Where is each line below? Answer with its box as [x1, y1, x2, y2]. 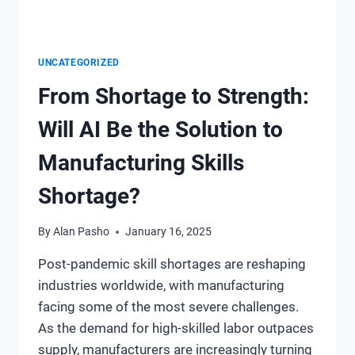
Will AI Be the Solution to [38, 116, 283, 143]
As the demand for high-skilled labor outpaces [38, 320, 314, 337]
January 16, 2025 [125, 225, 212, 239]
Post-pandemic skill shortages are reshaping [38, 256, 306, 273]
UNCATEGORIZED [38, 56, 120, 68]
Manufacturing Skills [38, 149, 244, 176]
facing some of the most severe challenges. [38, 299, 299, 315]
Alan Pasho [53, 225, 110, 239]
